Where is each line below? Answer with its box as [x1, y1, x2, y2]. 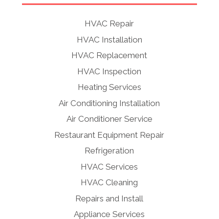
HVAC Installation [76, 34, 142, 44]
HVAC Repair [85, 19, 134, 28]
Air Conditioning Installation [59, 98, 160, 108]
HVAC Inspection [77, 66, 142, 76]
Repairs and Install [75, 193, 144, 203]
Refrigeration [85, 146, 134, 155]
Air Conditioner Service [66, 114, 153, 124]
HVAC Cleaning [81, 177, 138, 187]
